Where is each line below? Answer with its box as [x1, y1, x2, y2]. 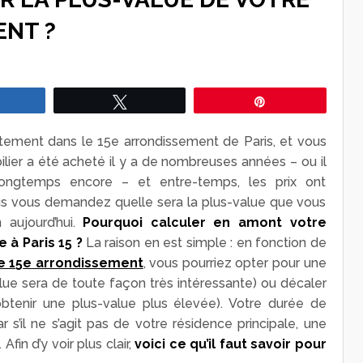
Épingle [276, 95, 313, 107]
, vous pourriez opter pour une [143, 254, 327, 271]
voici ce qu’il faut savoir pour [135, 335, 327, 352]
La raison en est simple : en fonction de [82, 234, 327, 250]
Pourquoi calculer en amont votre [83, 214, 327, 230]
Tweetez [136, 95, 177, 107]
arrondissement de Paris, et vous [119, 133, 327, 149]
